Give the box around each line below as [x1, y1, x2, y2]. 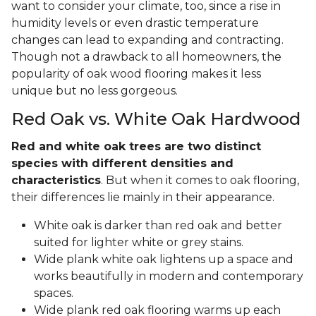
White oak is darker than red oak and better [34, 219, 282, 233]
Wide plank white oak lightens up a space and [34, 253, 293, 267]
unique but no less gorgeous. [11, 84, 181, 98]
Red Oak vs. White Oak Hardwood [11, 109, 300, 130]
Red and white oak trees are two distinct [11, 140, 261, 154]
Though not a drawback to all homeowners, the [11, 50, 281, 64]
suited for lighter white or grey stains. [34, 236, 246, 250]
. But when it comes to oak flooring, [101, 174, 299, 188]
